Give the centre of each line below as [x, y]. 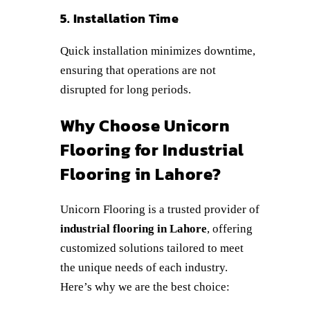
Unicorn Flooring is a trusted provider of [160, 209]
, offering [230, 228]
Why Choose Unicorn [145, 125]
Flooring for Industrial [152, 149]
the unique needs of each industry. [144, 267]
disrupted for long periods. [126, 89]
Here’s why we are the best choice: [145, 286]
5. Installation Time [119, 18]
